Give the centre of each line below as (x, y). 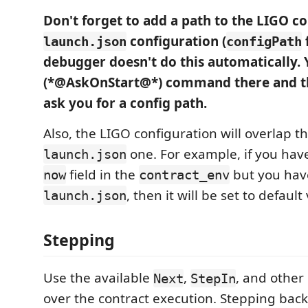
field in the (102, 174)
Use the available (98, 278)
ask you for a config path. (125, 103)
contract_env (184, 174)
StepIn (213, 278)
